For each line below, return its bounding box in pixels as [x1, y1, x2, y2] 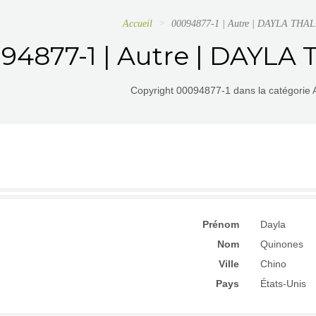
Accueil [123, 18, 152, 29]
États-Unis [260, 278, 306, 289]
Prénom [202, 219, 239, 230]
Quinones [260, 238, 303, 250]
